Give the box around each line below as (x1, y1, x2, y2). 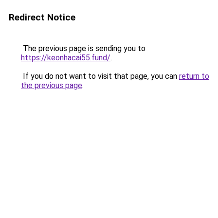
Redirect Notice (9, 12, 75, 23)
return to (179, 72, 209, 81)
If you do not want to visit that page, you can (21, 72, 179, 81)
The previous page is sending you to (21, 44, 145, 53)
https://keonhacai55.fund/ (21, 53, 110, 62)
